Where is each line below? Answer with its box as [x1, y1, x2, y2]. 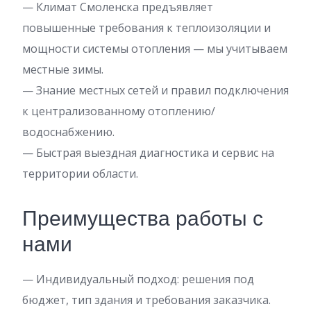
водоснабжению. [22, 124, 115, 140]
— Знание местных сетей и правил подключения [22, 83, 289, 98]
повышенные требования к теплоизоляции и [22, 20, 271, 35]
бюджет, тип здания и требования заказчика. [22, 292, 271, 308]
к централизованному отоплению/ [22, 103, 215, 119]
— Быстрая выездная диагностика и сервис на [22, 145, 274, 160]
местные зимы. [22, 62, 103, 77]
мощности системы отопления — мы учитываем [22, 41, 287, 56]
